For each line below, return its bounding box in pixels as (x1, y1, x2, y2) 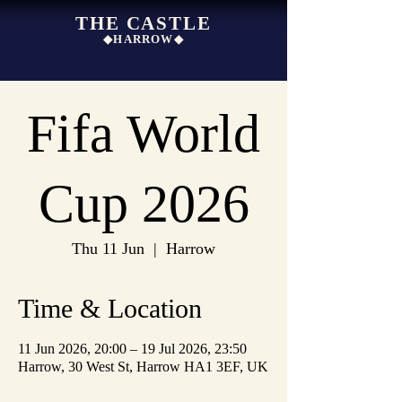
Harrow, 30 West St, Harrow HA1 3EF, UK (18, 359, 268, 374)
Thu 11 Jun (72, 240, 144, 258)
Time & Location (18, 293, 202, 323)
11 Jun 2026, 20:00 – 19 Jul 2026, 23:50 (18, 341, 247, 356)
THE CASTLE (75, 13, 212, 34)
